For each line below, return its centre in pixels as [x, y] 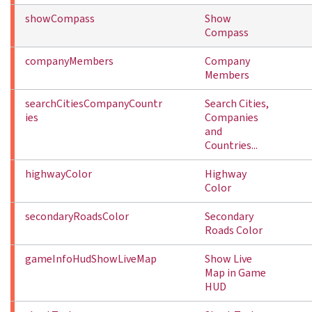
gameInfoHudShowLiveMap [91, 259]
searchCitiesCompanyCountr [94, 104]
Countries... [231, 146]
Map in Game [235, 273]
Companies [232, 118]
